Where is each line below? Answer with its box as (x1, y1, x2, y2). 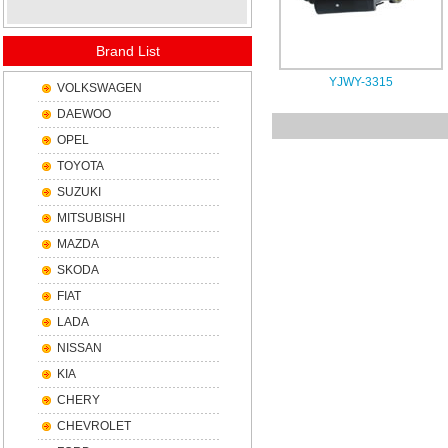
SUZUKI (57, 185, 101, 199)
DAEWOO (57, 107, 111, 121)
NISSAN (57, 341, 102, 355)
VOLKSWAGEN (57, 81, 142, 95)
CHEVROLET (57, 419, 131, 433)
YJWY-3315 (328, 75, 393, 89)
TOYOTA (57, 159, 104, 173)
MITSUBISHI (57, 211, 125, 225)
